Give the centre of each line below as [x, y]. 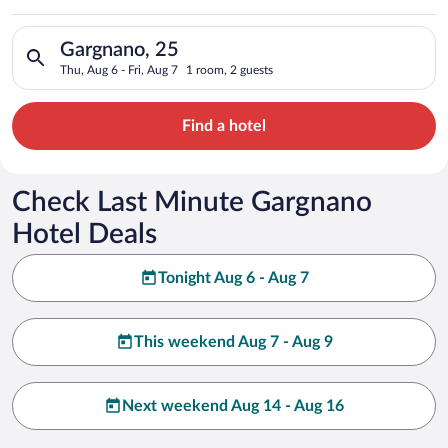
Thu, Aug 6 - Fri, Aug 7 [119, 69]
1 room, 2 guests [229, 69]
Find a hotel [224, 125]
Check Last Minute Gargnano [192, 201]
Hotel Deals [84, 233]
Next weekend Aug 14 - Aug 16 [233, 405]
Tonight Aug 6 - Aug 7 [233, 277]
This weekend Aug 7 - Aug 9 [233, 341]
